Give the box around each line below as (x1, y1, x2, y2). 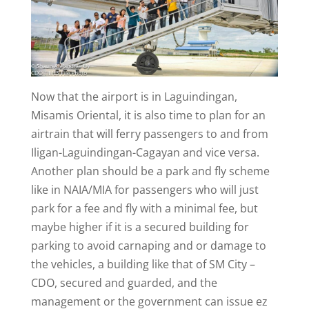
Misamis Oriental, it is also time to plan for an (30, 108, 266, 123)
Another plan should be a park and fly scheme (30, 163, 270, 179)
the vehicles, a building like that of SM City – (30, 257, 255, 272)
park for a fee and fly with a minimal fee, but (30, 201, 258, 217)
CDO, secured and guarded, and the (30, 275, 217, 291)
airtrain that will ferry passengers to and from (30, 126, 268, 142)
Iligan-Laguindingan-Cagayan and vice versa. (30, 145, 259, 161)
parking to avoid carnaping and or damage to (30, 238, 266, 254)
